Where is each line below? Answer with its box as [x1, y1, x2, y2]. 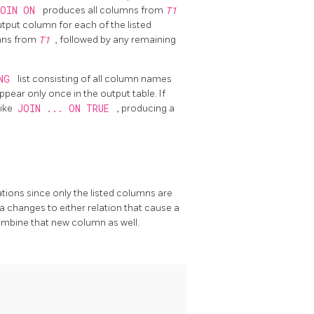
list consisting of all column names [18, 72, 172, 85]
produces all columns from [43, 4, 165, 16]
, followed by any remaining [55, 33, 176, 46]
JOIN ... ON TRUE [17, 102, 115, 115]
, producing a [117, 102, 175, 114]
